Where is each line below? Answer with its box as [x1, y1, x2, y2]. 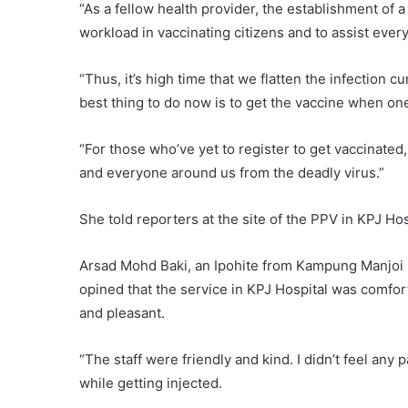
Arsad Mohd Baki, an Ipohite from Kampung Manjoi [79, 257, 403, 275]
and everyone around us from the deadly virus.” [79, 164, 384, 182]
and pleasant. [79, 304, 165, 322]
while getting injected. [79, 374, 222, 393]
